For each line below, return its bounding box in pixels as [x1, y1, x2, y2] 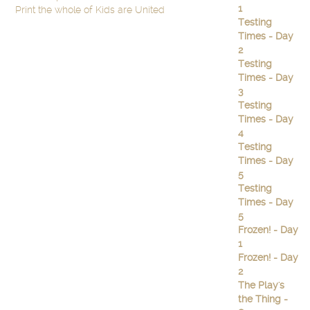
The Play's [237, 280, 284, 291]
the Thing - [237, 293, 288, 304]
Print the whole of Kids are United [15, 4, 165, 15]
